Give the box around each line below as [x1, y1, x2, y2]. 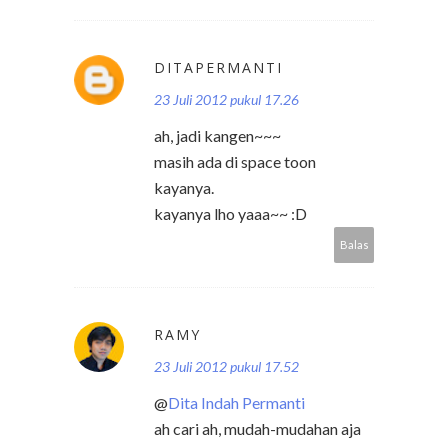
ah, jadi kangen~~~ [154, 126, 281, 146]
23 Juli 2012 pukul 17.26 [154, 91, 299, 109]
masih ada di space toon [154, 152, 316, 172]
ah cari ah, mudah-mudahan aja [154, 419, 361, 439]
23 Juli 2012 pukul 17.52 [154, 358, 299, 376]
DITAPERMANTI [154, 58, 283, 78]
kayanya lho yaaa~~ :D [154, 204, 307, 224]
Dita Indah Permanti [168, 393, 305, 413]
